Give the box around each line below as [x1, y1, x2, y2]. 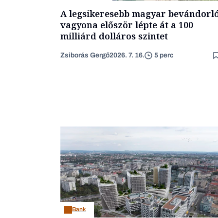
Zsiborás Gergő [60, 51, 109, 59]
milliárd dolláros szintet [60, 30, 168, 42]
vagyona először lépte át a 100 [60, 18, 193, 31]
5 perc [154, 52, 174, 59]
